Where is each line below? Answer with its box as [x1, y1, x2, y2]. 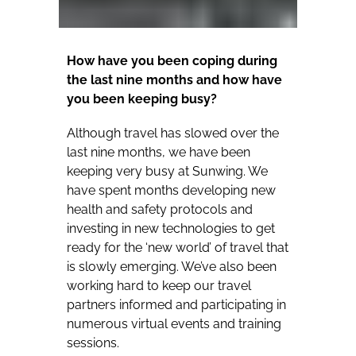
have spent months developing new [67, 183, 276, 199]
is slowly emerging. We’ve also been [67, 259, 277, 275]
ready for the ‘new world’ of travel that [67, 240, 288, 256]
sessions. [67, 335, 119, 351]
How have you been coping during [67, 53, 277, 69]
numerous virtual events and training [67, 316, 281, 332]
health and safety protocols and [67, 202, 253, 218]
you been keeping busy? [67, 91, 220, 107]
